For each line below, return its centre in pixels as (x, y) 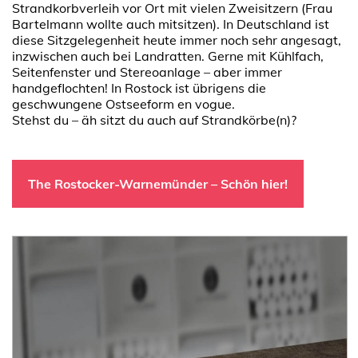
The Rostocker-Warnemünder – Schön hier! (158, 184)
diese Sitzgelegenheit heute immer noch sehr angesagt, (177, 40)
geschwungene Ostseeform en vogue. (123, 104)
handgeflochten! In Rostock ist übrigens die (139, 88)
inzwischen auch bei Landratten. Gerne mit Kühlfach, (168, 56)
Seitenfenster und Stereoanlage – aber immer (147, 72)
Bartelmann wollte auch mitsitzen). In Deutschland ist (171, 24)
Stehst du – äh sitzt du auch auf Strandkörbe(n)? (154, 120)
